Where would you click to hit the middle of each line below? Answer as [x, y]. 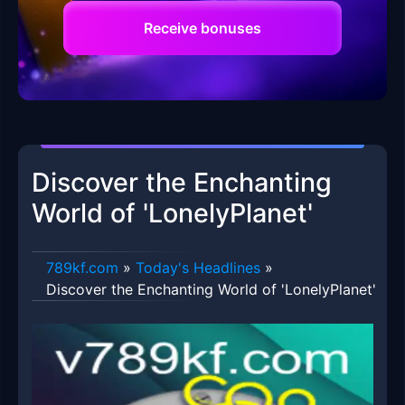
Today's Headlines [198, 268]
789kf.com [82, 268]
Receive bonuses [202, 28]
